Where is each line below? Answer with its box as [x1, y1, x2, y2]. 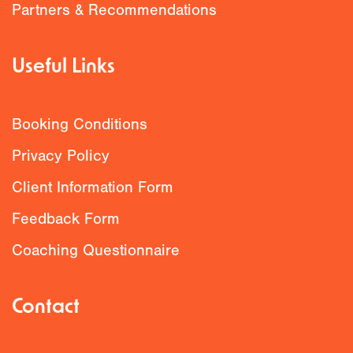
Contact [12, 298, 80, 318]
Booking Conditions [12, 115, 147, 133]
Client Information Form [12, 178, 173, 196]
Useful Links [12, 58, 115, 77]
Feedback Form [12, 210, 120, 228]
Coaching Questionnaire [12, 241, 180, 259]
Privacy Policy [12, 147, 110, 165]
